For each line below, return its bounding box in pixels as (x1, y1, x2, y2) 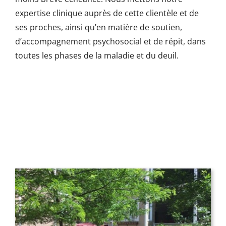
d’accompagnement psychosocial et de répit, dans (15, 36, 206, 47)
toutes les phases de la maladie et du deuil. (15, 50, 179, 62)
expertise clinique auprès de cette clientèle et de (15, 8, 199, 19)
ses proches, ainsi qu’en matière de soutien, (15, 22, 182, 33)
